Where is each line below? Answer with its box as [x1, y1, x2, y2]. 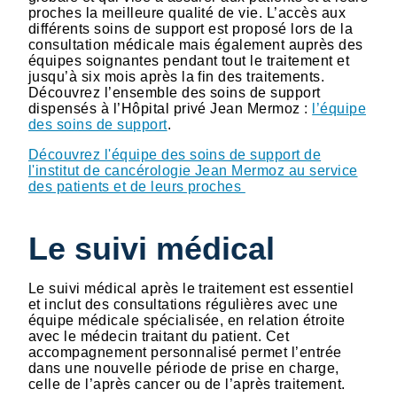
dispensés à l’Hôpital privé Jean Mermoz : [28, 100, 313, 116]
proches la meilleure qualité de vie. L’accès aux [28, 4, 346, 20]
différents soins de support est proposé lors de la [28, 20, 354, 36]
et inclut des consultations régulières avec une [28, 297, 339, 313]
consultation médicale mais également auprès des [28, 36, 363, 52]
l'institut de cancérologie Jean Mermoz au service [28, 162, 358, 178]
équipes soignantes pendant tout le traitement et [28, 52, 350, 68]
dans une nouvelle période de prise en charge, [28, 361, 339, 377]
